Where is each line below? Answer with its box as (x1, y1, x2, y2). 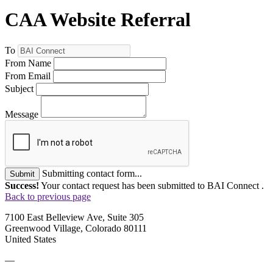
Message (5, 108, 38, 119)
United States (5, 233, 56, 244)
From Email (5, 70, 51, 81)
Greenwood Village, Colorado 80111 (5, 222, 147, 233)
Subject (5, 83, 34, 94)
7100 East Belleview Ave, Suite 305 (5, 211, 144, 222)
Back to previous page (5, 191, 91, 202)
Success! (5, 180, 39, 191)
